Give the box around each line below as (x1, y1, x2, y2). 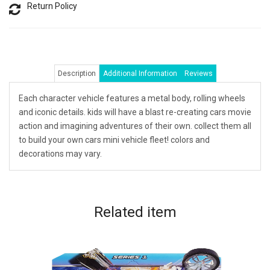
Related (93, 204, 147, 221)
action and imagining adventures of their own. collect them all (19, 121, 251, 131)
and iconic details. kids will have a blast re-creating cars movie (19, 107, 251, 118)
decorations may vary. (19, 149, 102, 159)
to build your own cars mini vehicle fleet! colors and (19, 135, 210, 145)
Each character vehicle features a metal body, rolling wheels (19, 93, 245, 104)
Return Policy (27, 1, 77, 11)
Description (57, 69, 96, 78)
